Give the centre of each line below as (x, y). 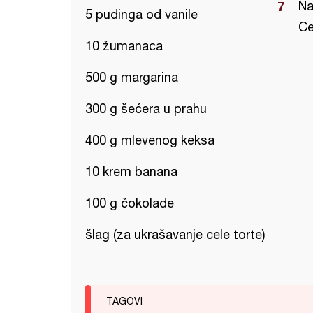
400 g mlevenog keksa (150, 140)
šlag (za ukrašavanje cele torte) (175, 234)
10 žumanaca (124, 46)
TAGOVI (124, 301)
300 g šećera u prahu (146, 109)
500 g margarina (132, 77)
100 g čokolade (130, 203)
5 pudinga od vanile (141, 14)
